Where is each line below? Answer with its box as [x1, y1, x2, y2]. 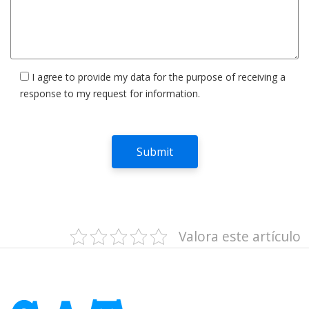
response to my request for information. [20, 87, 200, 101]
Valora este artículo [179, 227, 301, 246]
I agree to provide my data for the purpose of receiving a [32, 70, 286, 84]
